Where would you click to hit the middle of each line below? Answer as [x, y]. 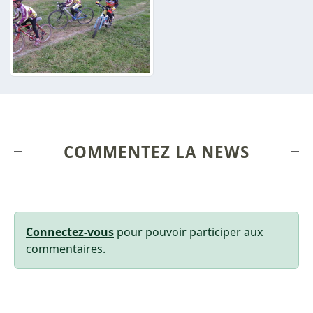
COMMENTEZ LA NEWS [156, 152]
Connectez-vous [70, 232]
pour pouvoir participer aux [188, 232]
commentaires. [66, 249]
